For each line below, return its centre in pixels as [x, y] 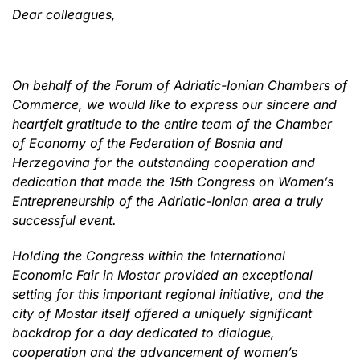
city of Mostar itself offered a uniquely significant [162, 313]
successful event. [64, 220]
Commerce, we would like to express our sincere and [174, 104]
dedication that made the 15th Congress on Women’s [173, 181]
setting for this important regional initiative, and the [168, 294]
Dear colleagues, [64, 14]
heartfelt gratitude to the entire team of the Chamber [172, 123]
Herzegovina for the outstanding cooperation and [164, 162]
